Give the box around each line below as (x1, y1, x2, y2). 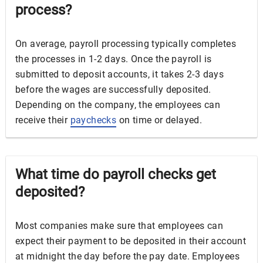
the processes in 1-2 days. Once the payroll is (15, 53, 212, 65)
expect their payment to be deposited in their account (15, 235, 247, 247)
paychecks (70, 114, 117, 126)
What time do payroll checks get (15, 166, 216, 183)
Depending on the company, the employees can (15, 99, 221, 110)
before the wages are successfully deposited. (15, 84, 211, 95)
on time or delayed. (116, 114, 203, 126)
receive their (15, 114, 70, 126)
